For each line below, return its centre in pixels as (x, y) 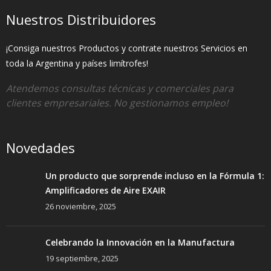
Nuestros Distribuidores (81, 20)
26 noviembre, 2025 (81, 207)
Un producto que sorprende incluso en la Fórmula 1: (155, 176)
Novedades (41, 148)
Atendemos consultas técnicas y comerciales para (120, 89)
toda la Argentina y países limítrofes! (77, 64)
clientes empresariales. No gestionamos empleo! (117, 103)
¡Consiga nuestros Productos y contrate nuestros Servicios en (127, 48)
